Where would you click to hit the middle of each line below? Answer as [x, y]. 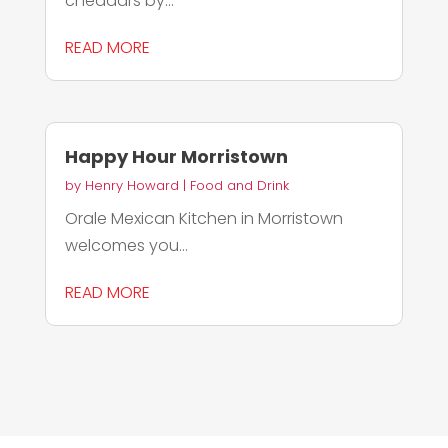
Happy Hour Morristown [176, 157]
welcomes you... [126, 246]
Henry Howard [131, 186]
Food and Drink [239, 186]
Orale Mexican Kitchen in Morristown [203, 219]
